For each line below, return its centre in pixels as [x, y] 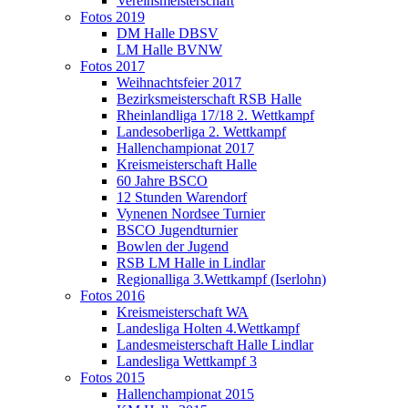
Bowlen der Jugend [173, 246]
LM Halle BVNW [169, 50]
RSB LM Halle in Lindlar [191, 263]
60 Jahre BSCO [162, 181]
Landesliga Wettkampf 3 [187, 361]
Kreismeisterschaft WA [183, 312]
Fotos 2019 [112, 17]
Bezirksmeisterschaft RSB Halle [209, 99]
